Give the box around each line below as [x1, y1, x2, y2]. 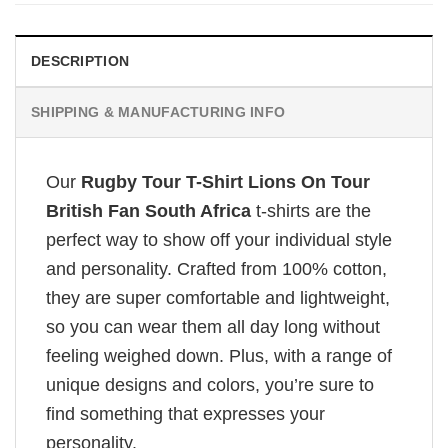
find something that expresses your [46, 403, 325, 424]
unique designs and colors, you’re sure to [46, 374, 374, 395]
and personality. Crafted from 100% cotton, [46, 258, 387, 279]
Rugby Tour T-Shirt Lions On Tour [81, 171, 370, 192]
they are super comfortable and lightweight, [46, 287, 390, 308]
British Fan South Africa [46, 200, 256, 221]
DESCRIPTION [31, 52, 130, 69]
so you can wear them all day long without [46, 316, 380, 337]
